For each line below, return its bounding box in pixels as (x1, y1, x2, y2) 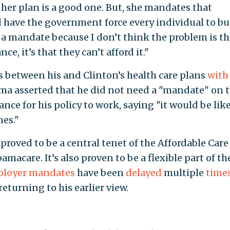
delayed (125, 167, 162, 179)
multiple (161, 167, 206, 179)
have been (74, 167, 126, 179)
